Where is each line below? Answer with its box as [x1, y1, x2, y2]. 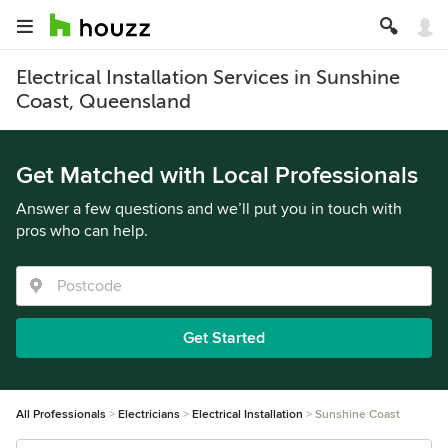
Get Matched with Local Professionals [16, 161, 418, 190]
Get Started [183, 328, 265, 348]
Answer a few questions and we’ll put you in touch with [16, 199, 402, 219]
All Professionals [16, 407, 106, 422]
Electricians [118, 407, 180, 422]
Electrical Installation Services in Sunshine [16, 66, 400, 89]
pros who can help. [16, 221, 148, 241]
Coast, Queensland [16, 90, 191, 113]
